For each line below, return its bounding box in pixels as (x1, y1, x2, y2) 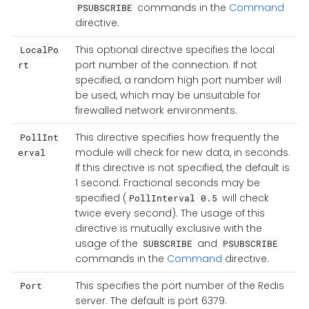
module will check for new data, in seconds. (74, 145, 290, 159)
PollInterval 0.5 (128, 191, 217, 204)
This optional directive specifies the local (74, 42, 275, 57)
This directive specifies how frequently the (74, 130, 279, 144)
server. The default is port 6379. (74, 293, 227, 308)
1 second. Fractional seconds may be (74, 175, 260, 190)
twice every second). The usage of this (74, 206, 265, 220)
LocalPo (19, 43, 59, 56)
